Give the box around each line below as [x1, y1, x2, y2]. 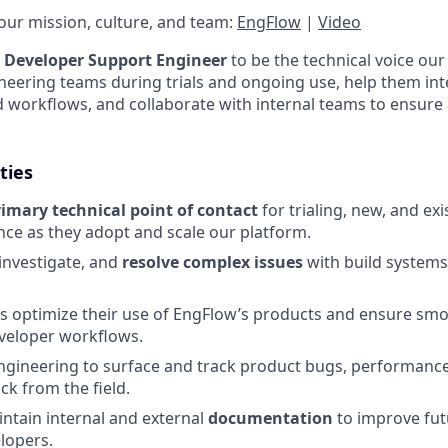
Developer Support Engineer [4, 49, 227, 71]
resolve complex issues [122, 251, 303, 273]
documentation [208, 407, 333, 429]
